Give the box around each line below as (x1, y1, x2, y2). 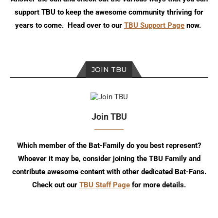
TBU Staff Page (79, 180, 130, 189)
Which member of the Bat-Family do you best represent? (17, 141, 201, 150)
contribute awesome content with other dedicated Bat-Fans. (12, 167, 206, 176)
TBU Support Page (124, 20, 184, 30)
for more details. (130, 180, 186, 189)
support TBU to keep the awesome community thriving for (15, 7, 203, 17)
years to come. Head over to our (15, 20, 124, 30)
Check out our (32, 180, 79, 189)
